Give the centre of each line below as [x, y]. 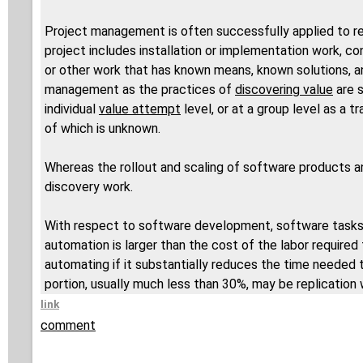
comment [68, 326]
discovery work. [89, 187]
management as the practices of [140, 90]
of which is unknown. [102, 129]
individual [72, 109]
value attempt [140, 109]
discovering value [284, 90]
